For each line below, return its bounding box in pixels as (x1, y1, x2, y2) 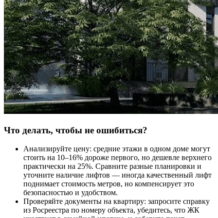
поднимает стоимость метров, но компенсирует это (23, 180, 194, 188)
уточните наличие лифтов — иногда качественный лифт (23, 171, 212, 180)
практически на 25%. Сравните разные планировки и (23, 162, 201, 171)
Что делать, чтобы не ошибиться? (4, 125, 147, 135)
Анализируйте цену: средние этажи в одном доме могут (23, 145, 210, 153)
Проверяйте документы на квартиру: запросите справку (23, 197, 210, 206)
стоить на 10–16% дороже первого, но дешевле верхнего (23, 153, 212, 162)
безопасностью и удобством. (23, 188, 118, 197)
